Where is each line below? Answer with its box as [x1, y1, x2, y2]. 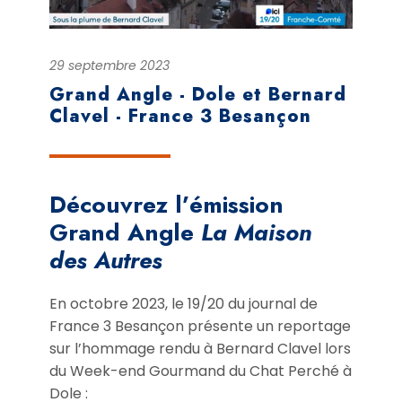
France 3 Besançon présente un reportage [49, 315, 351, 336]
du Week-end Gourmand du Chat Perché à [49, 360, 352, 381]
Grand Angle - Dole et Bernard [49, 81, 346, 108]
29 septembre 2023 [49, 56, 170, 74]
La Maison [201, 214, 311, 249]
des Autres [49, 242, 162, 277]
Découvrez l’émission [49, 187, 284, 222]
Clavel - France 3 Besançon [49, 102, 311, 129]
